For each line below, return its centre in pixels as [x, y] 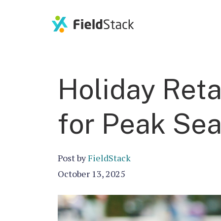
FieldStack [109, 158]
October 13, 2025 [92, 174]
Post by [73, 158]
